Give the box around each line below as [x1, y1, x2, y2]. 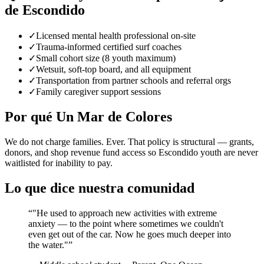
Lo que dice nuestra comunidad [5, 180, 194, 196]
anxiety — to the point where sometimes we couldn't [28, 218, 223, 229]
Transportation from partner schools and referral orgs [36, 75, 231, 85]
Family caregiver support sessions [36, 87, 161, 97]
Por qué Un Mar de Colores [5, 108, 172, 124]
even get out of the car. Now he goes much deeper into [28, 229, 231, 239]
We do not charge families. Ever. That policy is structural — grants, [5, 136, 254, 147]
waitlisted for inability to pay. [5, 157, 113, 168]
